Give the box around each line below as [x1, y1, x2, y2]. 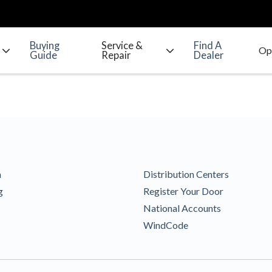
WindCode [143, 219, 188, 231]
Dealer [194, 49, 224, 61]
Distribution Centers [143, 168, 229, 180]
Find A [194, 39, 222, 52]
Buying [29, 39, 59, 52]
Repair [101, 49, 131, 61]
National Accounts [143, 202, 221, 214]
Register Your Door [143, 185, 223, 197]
